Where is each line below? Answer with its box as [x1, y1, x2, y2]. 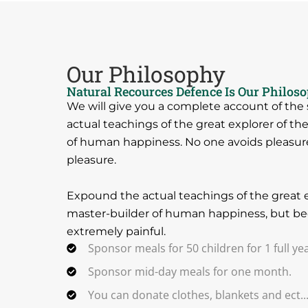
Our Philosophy [67, 58, 225, 89]
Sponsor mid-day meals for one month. [87, 263, 291, 279]
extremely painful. [67, 224, 166, 238]
